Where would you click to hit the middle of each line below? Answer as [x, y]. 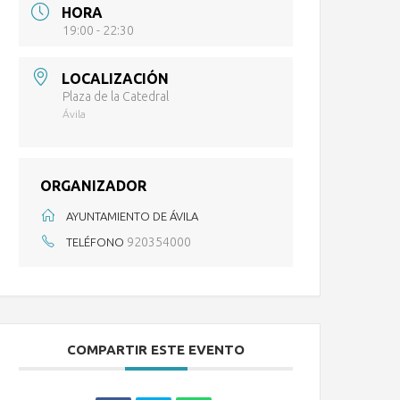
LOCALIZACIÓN [116, 78]
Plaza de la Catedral [116, 96]
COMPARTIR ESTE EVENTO [156, 349]
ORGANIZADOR [94, 185]
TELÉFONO [96, 242]
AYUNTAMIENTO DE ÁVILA [133, 216]
